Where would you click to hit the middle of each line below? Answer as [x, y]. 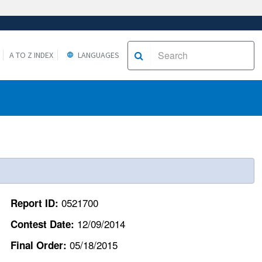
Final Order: [40, 245]
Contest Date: [44, 224]
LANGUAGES [97, 55]
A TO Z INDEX [31, 55]
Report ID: [36, 203]
